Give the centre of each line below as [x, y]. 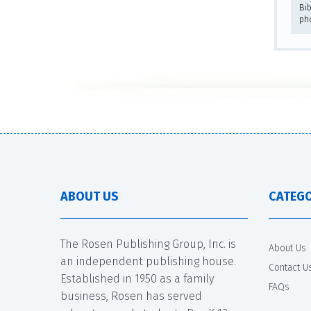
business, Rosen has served [131, 296]
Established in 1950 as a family [137, 278]
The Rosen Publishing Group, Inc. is [148, 244]
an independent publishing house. [148, 261]
